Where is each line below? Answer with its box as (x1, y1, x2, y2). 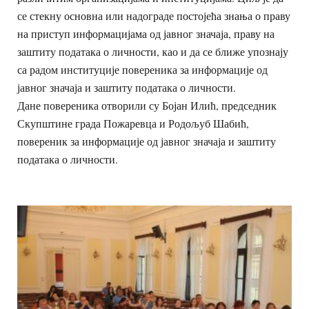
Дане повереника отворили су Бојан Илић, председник (17, 97, 277, 112)
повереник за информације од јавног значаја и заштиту (17, 133, 276, 148)
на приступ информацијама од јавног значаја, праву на (17, 26, 275, 41)
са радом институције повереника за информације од (17, 61, 268, 77)
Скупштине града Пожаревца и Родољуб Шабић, (17, 115, 249, 130)
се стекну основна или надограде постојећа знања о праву (17, 8, 290, 23)
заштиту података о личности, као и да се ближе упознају (17, 43, 288, 59)
